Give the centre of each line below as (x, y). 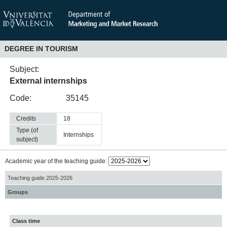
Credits (26, 119)
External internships (49, 81)
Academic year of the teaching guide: (56, 161)
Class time (26, 221)
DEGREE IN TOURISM (41, 49)
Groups (17, 192)
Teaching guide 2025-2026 (40, 178)
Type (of (27, 130)
